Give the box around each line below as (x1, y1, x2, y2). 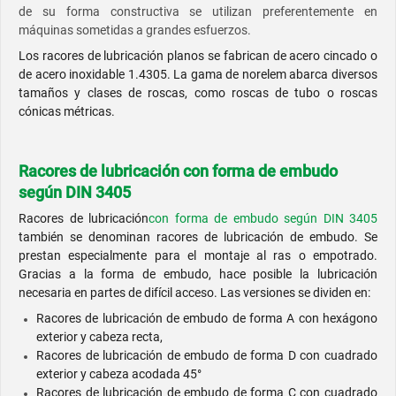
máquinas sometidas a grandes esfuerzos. (19, 23, 251, 38)
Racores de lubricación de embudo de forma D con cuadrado (36, 348, 377, 363)
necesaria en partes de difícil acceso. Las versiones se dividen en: (19, 286, 370, 301)
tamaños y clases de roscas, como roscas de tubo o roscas (19, 86, 377, 101)
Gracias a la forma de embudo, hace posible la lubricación (19, 267, 377, 282)
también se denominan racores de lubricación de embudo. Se (19, 230, 377, 245)
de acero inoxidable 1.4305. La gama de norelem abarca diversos (19, 67, 377, 82)
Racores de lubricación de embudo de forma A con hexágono (36, 311, 377, 326)
